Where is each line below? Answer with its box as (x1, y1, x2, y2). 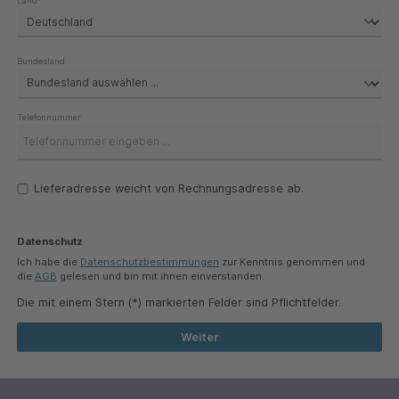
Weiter (180, 330, 219, 345)
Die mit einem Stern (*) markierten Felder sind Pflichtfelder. (17, 296, 341, 310)
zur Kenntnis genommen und (219, 255, 365, 268)
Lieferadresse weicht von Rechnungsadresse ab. (34, 182, 305, 196)
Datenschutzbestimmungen (80, 255, 219, 268)
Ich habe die (17, 255, 80, 268)
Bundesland (17, 56, 65, 67)
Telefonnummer (17, 111, 81, 122)
